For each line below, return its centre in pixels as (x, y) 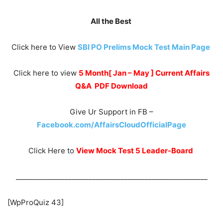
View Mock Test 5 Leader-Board (135, 150)
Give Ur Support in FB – (111, 111)
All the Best (111, 21)
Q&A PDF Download (111, 86)
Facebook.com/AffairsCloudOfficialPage (111, 124)
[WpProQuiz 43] (36, 202)
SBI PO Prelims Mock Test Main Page (144, 47)
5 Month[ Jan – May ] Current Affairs (144, 73)
